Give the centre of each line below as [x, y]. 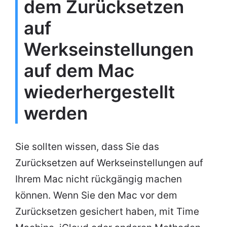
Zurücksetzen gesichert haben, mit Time [107, 212]
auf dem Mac [79, 71]
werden [56, 113]
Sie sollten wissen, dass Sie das [87, 147]
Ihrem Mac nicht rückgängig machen [99, 179]
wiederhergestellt [99, 92]
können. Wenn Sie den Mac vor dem [96, 196]
